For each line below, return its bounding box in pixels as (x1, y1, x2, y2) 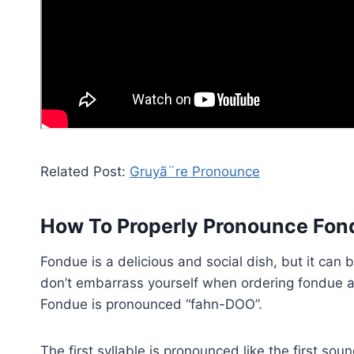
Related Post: (40, 163, 130, 179)
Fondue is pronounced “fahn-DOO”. (40, 296, 262, 312)
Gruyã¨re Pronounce (130, 163, 260, 179)
